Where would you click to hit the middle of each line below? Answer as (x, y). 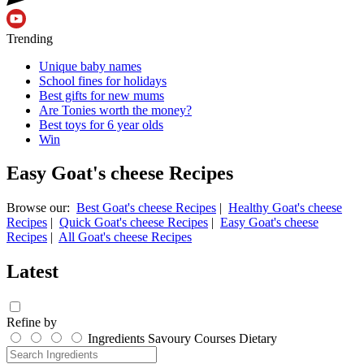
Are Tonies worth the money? (115, 110)
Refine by (32, 323)
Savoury (169, 339)
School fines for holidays (103, 80)
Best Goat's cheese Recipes (146, 208)
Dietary (258, 339)
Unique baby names (90, 66)
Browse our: (41, 208)
